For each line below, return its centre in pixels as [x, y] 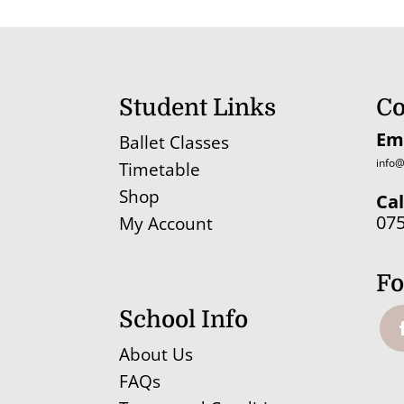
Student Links [197, 108]
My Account [166, 224]
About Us [156, 354]
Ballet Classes [174, 143]
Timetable [160, 170]
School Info [184, 319]
